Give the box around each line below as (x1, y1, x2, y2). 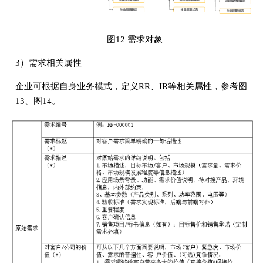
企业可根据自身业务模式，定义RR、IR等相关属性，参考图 (15, 82, 247, 92)
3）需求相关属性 (15, 58, 82, 68)
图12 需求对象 (106, 35, 163, 45)
